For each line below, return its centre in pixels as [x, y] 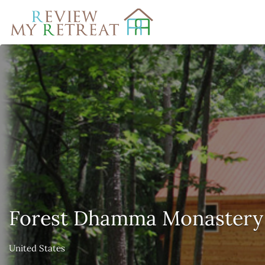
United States [37, 248]
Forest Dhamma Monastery [136, 218]
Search [33, 17]
